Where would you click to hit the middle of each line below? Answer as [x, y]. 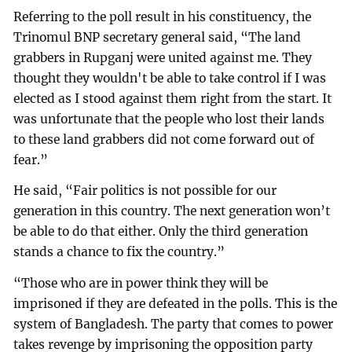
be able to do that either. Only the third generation [161, 232]
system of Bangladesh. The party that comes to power [174, 324]
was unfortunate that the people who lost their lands [169, 119]
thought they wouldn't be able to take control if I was [170, 78]
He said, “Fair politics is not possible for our [145, 191]
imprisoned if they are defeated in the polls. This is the [176, 304]
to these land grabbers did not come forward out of [164, 139]
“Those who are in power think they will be [141, 284]
